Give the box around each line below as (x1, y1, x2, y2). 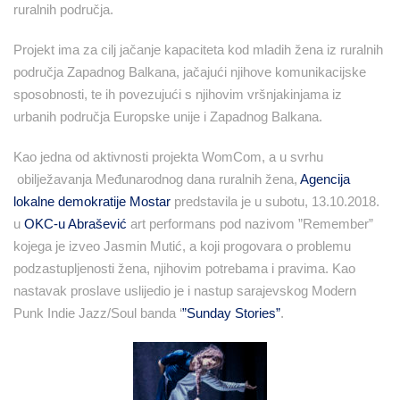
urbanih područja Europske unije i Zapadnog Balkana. (13, 108, 322, 124)
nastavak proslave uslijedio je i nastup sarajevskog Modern (13, 282, 356, 298)
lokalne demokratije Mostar (13, 193, 171, 209)
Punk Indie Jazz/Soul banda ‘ (13, 304, 182, 321)
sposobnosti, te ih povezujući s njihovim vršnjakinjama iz (13, 86, 342, 102)
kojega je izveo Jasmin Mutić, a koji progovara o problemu (13, 237, 351, 254)
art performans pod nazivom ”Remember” (127, 215, 373, 231)
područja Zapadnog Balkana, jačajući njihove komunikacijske (13, 63, 366, 79)
